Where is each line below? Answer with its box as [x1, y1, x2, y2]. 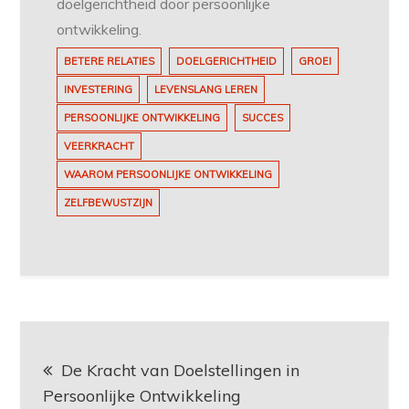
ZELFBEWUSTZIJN [64, 196, 153, 210]
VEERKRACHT [64, 140, 135, 153]
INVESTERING [64, 83, 133, 97]
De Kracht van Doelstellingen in [61, 360, 300, 382]
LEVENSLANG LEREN [154, 83, 258, 97]
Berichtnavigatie [19, 323, 290, 367]
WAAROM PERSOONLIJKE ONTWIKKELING [64, 168, 273, 182]
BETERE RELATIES [64, 55, 155, 68]
